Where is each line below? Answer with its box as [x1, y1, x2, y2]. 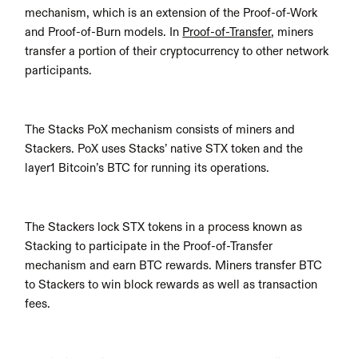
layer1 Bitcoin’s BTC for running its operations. [25, 162, 270, 174]
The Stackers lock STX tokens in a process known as [25, 221, 303, 233]
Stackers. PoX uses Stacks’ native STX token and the [25, 143, 304, 155]
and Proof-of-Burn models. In [25, 26, 183, 38]
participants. [25, 65, 93, 77]
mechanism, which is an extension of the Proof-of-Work [25, 7, 318, 19]
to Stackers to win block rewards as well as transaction [25, 279, 318, 291]
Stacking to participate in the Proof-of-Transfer [25, 241, 273, 253]
